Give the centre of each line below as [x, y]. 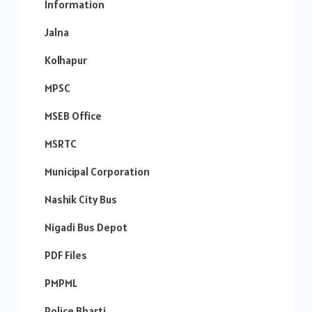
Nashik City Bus [81, 200]
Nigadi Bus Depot [86, 227]
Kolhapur [66, 60]
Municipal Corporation [97, 172]
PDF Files [66, 255]
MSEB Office [73, 116]
